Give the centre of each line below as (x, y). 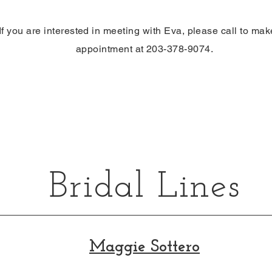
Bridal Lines (144, 188)
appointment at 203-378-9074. (144, 49)
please (203, 31)
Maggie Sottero (144, 247)
